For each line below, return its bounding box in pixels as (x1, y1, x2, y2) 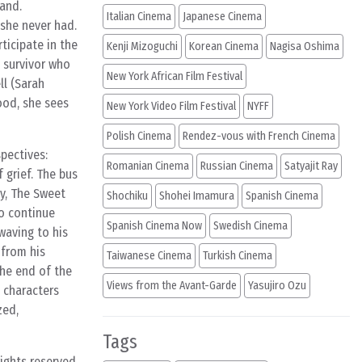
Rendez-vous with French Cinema (183, 129, 335, 143)
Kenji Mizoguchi (107, 40, 178, 53)
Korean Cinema (189, 40, 259, 53)
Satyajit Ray (284, 159, 338, 173)
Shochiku (107, 189, 148, 203)
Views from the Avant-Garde (107, 279, 237, 293)
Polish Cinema (107, 129, 171, 143)
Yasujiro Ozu (248, 279, 306, 293)
